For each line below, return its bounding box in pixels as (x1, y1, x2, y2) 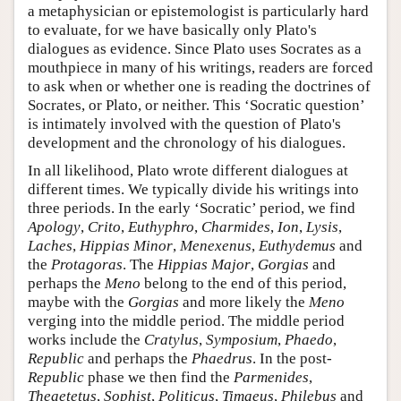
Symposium (206, 330, 277, 348)
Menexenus (180, 236, 252, 254)
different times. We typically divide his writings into (28, 180, 359, 198)
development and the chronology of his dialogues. (28, 133, 346, 151)
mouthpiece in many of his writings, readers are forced (28, 58, 373, 76)
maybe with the (28, 293, 128, 311)
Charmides (201, 218, 270, 235)
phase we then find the (84, 368, 234, 386)
